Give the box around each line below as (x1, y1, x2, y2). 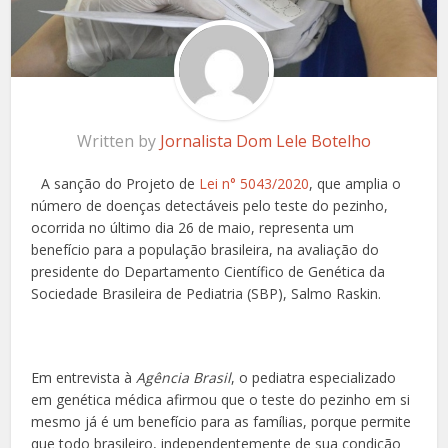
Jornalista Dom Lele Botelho (160, 130, 371, 153)
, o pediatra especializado (231, 368, 397, 388)
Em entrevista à (31, 368, 133, 388)
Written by (77, 130, 160, 153)
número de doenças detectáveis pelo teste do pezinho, (31, 196, 389, 216)
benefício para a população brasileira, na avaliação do (31, 240, 380, 260)
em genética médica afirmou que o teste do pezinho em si (31, 390, 411, 410)
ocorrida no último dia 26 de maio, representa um (31, 218, 355, 238)
